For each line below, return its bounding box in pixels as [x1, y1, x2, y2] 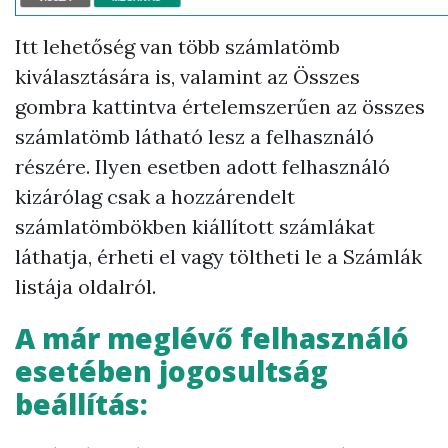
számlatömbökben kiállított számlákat [15, 214, 375, 239]
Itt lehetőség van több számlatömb [15, 34, 340, 59]
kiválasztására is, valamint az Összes [15, 64, 360, 89]
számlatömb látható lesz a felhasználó [15, 124, 374, 149]
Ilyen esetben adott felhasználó [95, 154, 390, 179]
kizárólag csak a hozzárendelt [15, 184, 295, 209]
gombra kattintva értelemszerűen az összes [15, 94, 425, 119]
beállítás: [15, 385, 148, 423]
